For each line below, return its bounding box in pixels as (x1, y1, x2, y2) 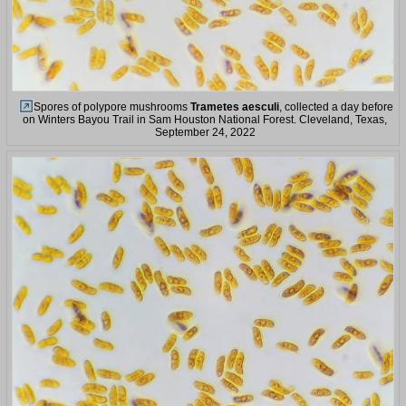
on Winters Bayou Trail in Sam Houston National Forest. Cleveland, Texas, (23, 112, 387, 126)
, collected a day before (279, 100, 393, 113)
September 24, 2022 (154, 125, 256, 139)
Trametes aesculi (190, 100, 279, 113)
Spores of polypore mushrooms (34, 100, 190, 113)
